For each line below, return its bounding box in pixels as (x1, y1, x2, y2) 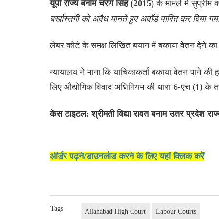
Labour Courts (156, 208, 197, 216)
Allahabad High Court (85, 208, 146, 216)
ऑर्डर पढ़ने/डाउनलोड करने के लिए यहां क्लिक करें (50, 152, 204, 162)
